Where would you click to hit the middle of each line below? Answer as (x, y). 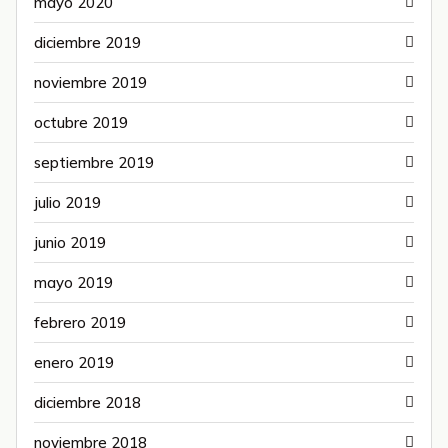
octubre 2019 (81, 122)
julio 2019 (67, 202)
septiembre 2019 (94, 162)
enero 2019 (74, 362)
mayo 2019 (73, 282)
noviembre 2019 (90, 82)
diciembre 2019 (87, 42)
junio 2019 (70, 242)
